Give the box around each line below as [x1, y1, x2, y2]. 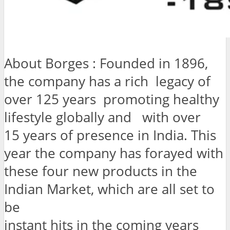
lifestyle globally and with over [4, 108, 201, 127]
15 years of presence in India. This [4, 126, 216, 145]
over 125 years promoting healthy [4, 90, 219, 109]
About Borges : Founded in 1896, [4, 54, 208, 73]
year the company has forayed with [4, 144, 223, 163]
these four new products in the [4, 162, 197, 181]
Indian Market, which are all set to [4, 180, 215, 199]
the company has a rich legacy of [4, 72, 210, 91]
